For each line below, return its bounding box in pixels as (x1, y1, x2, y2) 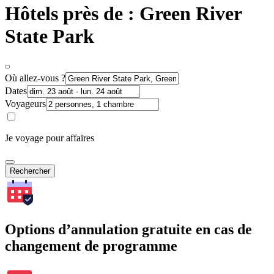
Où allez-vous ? (5, 72, 65, 83)
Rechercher (10, 166, 50, 176)
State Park (5, 25, 94, 48)
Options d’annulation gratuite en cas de (5, 221, 252, 237)
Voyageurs (5, 98, 46, 109)
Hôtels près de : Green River (5, 2, 242, 25)
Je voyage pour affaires (5, 132, 94, 143)
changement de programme (5, 237, 177, 254)
